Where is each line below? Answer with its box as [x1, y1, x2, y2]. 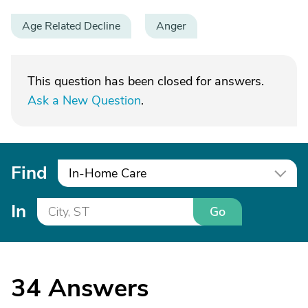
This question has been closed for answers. [27, 73, 264, 89]
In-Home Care [69, 165, 146, 181]
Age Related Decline [22, 19, 120, 34]
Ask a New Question [27, 92, 141, 109]
